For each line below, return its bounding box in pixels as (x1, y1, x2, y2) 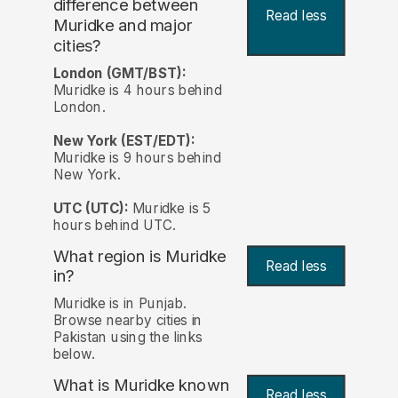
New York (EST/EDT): (52, 131, 195, 149)
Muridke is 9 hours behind (52, 148, 221, 166)
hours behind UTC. (52, 216, 176, 234)
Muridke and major (52, 15, 193, 36)
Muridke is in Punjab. (52, 294, 187, 312)
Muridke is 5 (128, 199, 211, 217)
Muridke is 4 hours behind (52, 81, 222, 99)
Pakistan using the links (52, 328, 203, 346)
